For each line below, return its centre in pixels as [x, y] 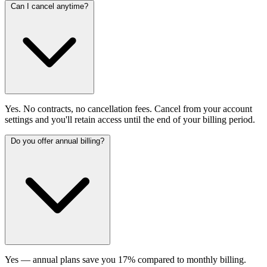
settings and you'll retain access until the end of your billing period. [130, 119]
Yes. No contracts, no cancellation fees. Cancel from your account [128, 108]
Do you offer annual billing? [58, 141]
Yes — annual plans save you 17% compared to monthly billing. [125, 259]
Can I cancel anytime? [49, 6]
